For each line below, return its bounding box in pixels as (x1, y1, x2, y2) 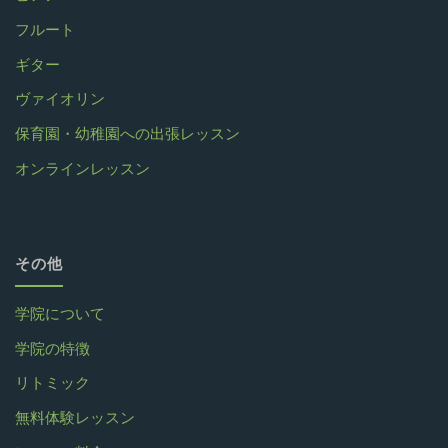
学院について (15, 304, 106, 324)
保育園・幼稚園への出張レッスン (15, 124, 241, 144)
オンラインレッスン (15, 158, 151, 178)
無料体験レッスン (15, 408, 136, 428)
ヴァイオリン (15, 89, 106, 109)
